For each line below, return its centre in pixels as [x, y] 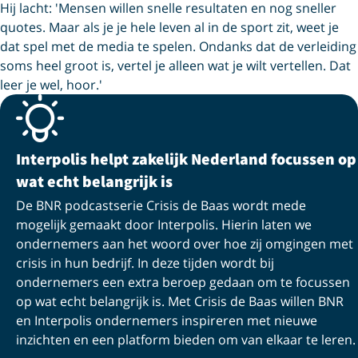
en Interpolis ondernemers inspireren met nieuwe [167, 320]
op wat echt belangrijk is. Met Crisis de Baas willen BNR [180, 301]
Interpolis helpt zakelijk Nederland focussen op [186, 158]
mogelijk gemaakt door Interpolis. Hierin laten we [164, 224]
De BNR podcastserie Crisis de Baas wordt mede [161, 205]
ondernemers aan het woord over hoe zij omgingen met [185, 243]
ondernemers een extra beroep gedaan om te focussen [183, 282]
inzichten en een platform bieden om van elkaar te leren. [186, 339]
